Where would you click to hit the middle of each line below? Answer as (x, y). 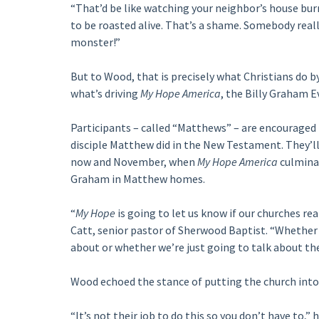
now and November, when (134, 162)
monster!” (95, 42)
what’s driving (105, 93)
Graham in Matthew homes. (137, 179)
